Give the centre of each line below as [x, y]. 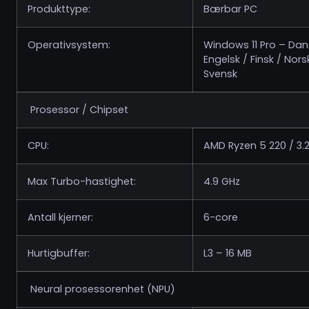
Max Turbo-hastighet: [82, 181]
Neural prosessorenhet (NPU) [101, 289]
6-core [221, 217]
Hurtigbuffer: [59, 253]
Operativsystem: [69, 45]
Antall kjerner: [60, 217]
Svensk [220, 74]
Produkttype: [59, 9]
